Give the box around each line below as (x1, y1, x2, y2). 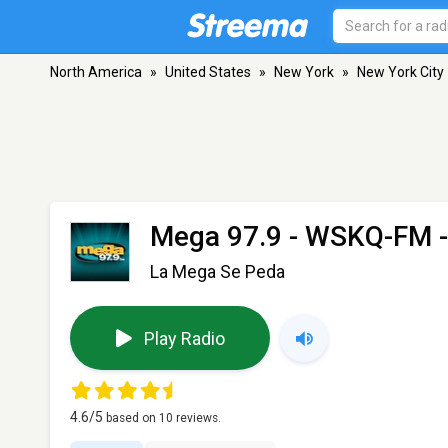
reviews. (173, 411, 221, 425)
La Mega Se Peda (150, 261, 285, 282)
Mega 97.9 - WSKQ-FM (150, 220, 432, 253)
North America (50, 64, 142, 80)
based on (106, 411, 159, 425)
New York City (357, 64, 444, 80)
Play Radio (143, 327, 225, 349)
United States (165, 64, 251, 80)
